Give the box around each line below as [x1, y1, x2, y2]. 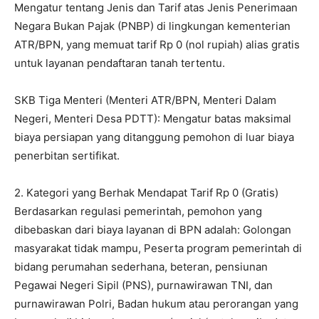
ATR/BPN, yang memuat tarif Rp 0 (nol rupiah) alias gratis [14, 38, 300, 52]
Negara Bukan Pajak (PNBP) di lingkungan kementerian [14, 19, 291, 33]
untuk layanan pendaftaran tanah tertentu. [14, 56, 225, 70]
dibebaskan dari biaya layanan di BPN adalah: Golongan [14, 223, 291, 237]
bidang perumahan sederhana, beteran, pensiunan [14, 260, 268, 274]
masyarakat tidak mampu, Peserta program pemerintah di [14, 241, 302, 256]
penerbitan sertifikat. [14, 149, 120, 163]
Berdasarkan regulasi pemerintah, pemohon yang [14, 204, 262, 219]
